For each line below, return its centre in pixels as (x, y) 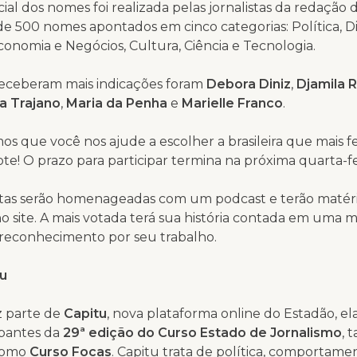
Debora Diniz (249, 84)
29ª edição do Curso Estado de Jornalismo (202, 333)
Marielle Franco (232, 103)
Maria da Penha (117, 103)
